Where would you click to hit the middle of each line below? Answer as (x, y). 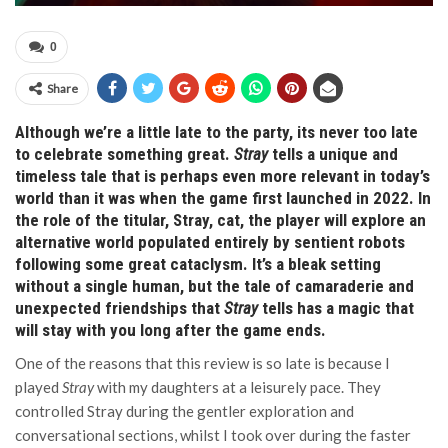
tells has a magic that (338, 308)
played (38, 387)
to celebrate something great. (124, 154)
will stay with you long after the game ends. (170, 330)
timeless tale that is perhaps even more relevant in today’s (222, 176)
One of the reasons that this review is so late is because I (202, 363)
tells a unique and (335, 154)
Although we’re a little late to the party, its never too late (216, 132)
